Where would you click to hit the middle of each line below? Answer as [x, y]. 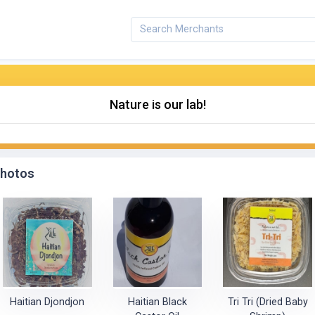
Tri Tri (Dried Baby [268, 302]
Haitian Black [157, 302]
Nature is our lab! [157, 104]
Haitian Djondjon [47, 302]
